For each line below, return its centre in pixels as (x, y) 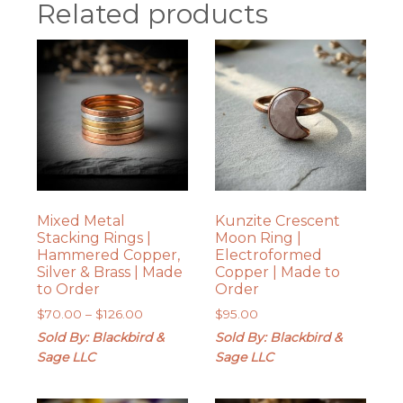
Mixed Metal (81, 221)
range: (161, 331)
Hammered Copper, (109, 255)
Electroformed (268, 255)
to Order (69, 290)
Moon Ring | (258, 238)
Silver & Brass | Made (110, 273)
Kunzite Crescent (277, 221)
